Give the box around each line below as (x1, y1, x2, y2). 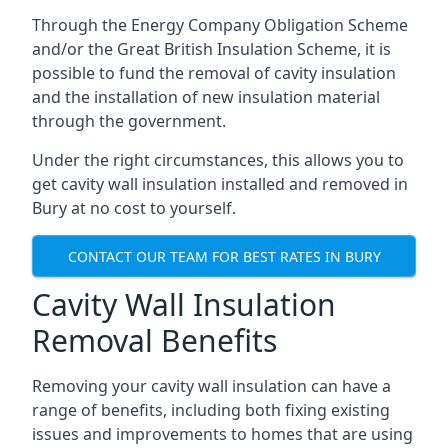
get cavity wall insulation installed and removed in (32, 173, 408, 195)
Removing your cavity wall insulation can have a (32, 375, 391, 397)
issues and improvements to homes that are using (32, 423, 413, 445)
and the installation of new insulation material (32, 86, 380, 108)
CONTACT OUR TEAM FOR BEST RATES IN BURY (67, 246, 381, 266)
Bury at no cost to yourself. (32, 197, 236, 219)
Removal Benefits (32, 320, 277, 361)
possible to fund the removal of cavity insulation (32, 62, 396, 84)
